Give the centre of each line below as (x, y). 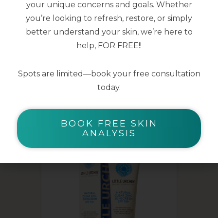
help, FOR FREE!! (109, 45)
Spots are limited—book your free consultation (109, 73)
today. (109, 87)
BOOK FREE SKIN (109, 123)
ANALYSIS (109, 133)
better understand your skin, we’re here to (109, 32)
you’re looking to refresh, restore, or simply (109, 18)
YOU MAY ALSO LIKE (109, 98)
